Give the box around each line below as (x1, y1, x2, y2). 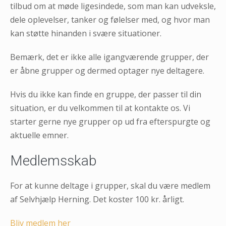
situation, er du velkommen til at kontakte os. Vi (10, 102, 190, 114)
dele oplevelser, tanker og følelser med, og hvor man (10, 14, 210, 25)
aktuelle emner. (10, 129, 69, 141)
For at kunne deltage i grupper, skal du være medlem (10, 180, 210, 191)
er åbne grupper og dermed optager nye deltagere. (10, 65, 204, 76)
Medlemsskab (10, 152, 96, 169)
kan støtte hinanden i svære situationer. (10, 27, 161, 39)
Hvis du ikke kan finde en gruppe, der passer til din (10, 88, 201, 100)
